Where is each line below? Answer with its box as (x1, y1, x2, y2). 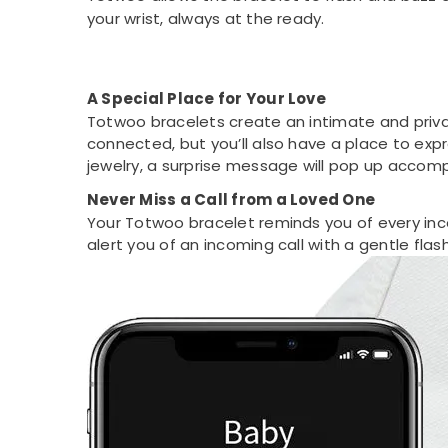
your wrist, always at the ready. (87, 7, 325, 29)
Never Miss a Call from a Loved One (87, 188, 376, 210)
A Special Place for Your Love (87, 87, 326, 109)
